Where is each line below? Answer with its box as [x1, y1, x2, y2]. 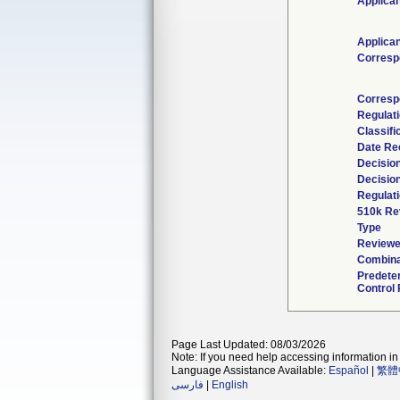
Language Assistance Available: [171, 364, 329, 377]
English [212, 379, 248, 391]
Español [329, 364, 369, 377]
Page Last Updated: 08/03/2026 [171, 338, 326, 351]
